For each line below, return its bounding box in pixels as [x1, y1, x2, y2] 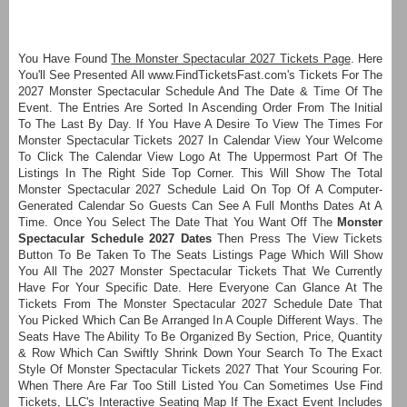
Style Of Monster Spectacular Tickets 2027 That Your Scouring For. [18, 362, 383, 376]
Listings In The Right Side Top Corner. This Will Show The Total [18, 165, 383, 180]
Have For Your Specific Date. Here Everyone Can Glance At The [18, 280, 383, 294]
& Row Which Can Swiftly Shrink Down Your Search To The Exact [18, 345, 383, 360]
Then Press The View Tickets [211, 231, 383, 245]
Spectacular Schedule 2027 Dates [18, 231, 212, 245]
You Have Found [18, 51, 112, 65]
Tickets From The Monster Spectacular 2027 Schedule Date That [18, 296, 383, 311]
